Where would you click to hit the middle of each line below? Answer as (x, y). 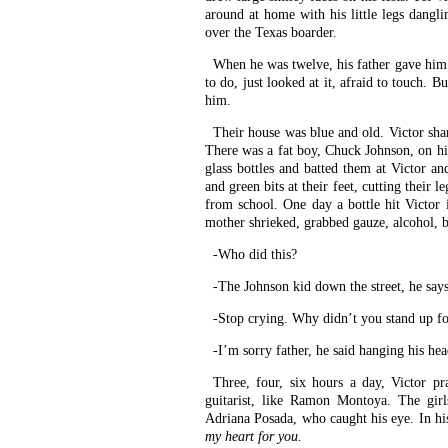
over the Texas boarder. (271, 32)
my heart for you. (253, 436)
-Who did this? (255, 254)
